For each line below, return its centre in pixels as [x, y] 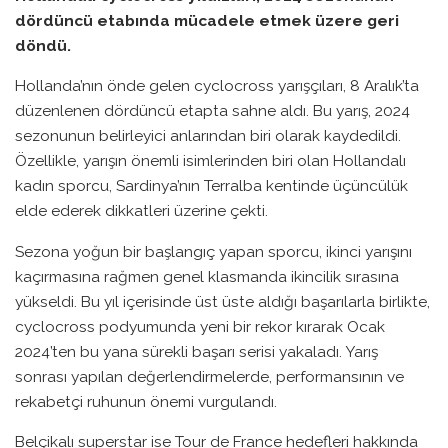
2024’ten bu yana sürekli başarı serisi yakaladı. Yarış [196, 351]
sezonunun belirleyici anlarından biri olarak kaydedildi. [208, 136]
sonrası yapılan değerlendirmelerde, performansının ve [209, 376]
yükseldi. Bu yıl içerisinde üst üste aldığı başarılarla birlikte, [222, 301]
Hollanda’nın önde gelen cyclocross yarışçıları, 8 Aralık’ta [217, 86]
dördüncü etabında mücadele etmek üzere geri [207, 20]
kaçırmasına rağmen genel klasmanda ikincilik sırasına [207, 276]
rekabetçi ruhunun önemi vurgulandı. [146, 401]
